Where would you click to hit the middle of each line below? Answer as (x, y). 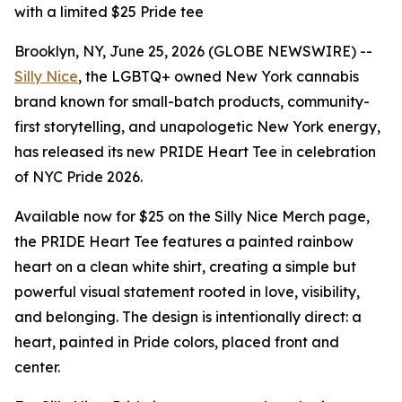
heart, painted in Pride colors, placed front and (177, 342)
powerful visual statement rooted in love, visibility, (187, 292)
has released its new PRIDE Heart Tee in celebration (195, 152)
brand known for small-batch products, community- (192, 101)
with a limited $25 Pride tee (109, 12)
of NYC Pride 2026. (79, 177)
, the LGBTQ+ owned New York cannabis (218, 76)
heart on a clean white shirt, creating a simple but (185, 267)
